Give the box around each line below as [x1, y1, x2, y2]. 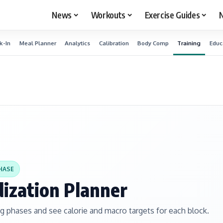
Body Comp [137, 39, 169, 47]
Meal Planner [19, 39, 56, 47]
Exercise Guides [144, 9, 200, 20]
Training [177, 39, 201, 47]
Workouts [91, 9, 125, 20]
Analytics [65, 39, 91, 47]
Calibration [99, 39, 129, 47]
